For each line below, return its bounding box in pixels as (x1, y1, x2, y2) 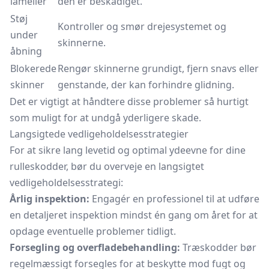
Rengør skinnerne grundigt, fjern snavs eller (58, 62, 259, 75)
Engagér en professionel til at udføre (89, 192, 259, 205)
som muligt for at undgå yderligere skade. (10, 111, 201, 124)
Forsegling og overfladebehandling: (10, 241, 180, 254)
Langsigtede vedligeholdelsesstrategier (10, 127, 189, 141)
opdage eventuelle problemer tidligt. (10, 225, 176, 238)
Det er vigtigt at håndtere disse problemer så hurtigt (10, 95, 249, 108)
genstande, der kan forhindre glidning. (58, 78, 234, 91)
